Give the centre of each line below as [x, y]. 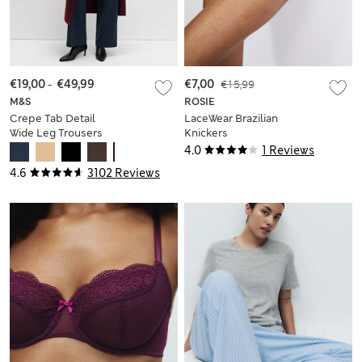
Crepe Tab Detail [53, 119]
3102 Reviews [124, 173]
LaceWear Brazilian [231, 119]
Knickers [206, 133]
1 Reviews [288, 151]
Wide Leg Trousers [56, 133]
